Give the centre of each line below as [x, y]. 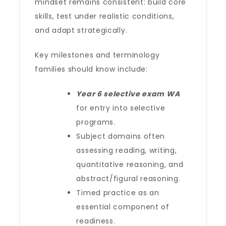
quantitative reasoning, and [130, 164]
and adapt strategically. [81, 30]
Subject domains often [121, 136]
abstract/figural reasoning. [128, 179]
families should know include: [91, 69]
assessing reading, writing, [127, 150]
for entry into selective [121, 108]
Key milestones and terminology [97, 55]
